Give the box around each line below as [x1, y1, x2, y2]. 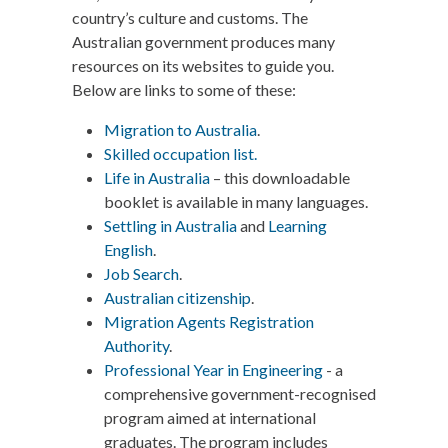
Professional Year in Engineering [104, 360, 323, 379]
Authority [104, 336, 169, 355]
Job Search [104, 264, 179, 283]
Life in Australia [104, 168, 210, 187]
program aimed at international [104, 408, 316, 427]
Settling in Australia [104, 216, 237, 235]
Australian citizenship [104, 288, 251, 307]
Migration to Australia [104, 120, 257, 139]
